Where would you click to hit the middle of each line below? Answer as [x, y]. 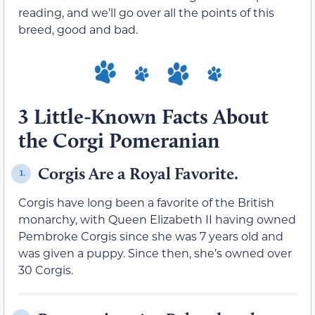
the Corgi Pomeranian [119, 140]
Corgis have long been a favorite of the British [146, 202]
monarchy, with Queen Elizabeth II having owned [157, 219]
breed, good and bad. [78, 30]
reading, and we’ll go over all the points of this [146, 13]
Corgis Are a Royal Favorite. [138, 173]
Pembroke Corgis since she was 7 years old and [151, 236]
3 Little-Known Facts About [143, 116]
